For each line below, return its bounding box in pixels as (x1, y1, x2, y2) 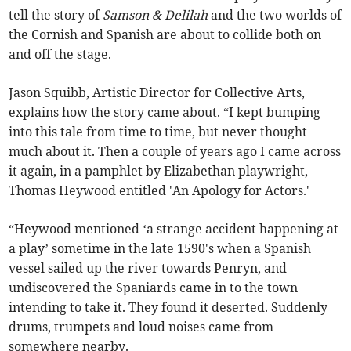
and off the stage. (9, 46, 112, 63)
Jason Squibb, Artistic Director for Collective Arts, (9, 85, 306, 101)
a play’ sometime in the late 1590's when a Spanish (9, 241, 312, 257)
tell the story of (9, 7, 103, 24)
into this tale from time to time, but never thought (9, 124, 308, 140)
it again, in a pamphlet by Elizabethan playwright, (9, 163, 309, 179)
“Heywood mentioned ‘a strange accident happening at (9, 221, 339, 237)
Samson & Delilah (103, 7, 208, 24)
